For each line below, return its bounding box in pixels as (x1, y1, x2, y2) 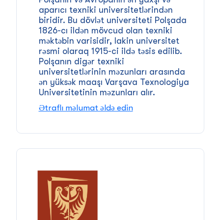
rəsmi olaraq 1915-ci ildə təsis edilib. (38, 46, 182, 56)
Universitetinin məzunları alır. (38, 87, 155, 97)
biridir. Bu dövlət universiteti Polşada (38, 15, 187, 25)
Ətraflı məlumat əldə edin (38, 103, 133, 112)
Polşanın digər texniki (38, 56, 124, 66)
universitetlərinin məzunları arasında (38, 66, 185, 77)
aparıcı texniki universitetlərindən (38, 4, 173, 15)
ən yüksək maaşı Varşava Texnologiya (38, 77, 189, 87)
